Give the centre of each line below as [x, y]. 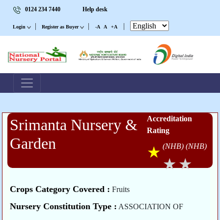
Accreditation [169, 119]
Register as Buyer [60, 27]
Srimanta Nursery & [74, 125]
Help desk [95, 9]
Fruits [120, 190]
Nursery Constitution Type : [64, 206]
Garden [33, 144]
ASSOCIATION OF [150, 207]
